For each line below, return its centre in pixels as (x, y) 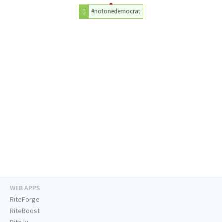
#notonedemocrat (116, 11)
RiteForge (25, 199)
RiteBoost (25, 211)
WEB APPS (25, 188)
